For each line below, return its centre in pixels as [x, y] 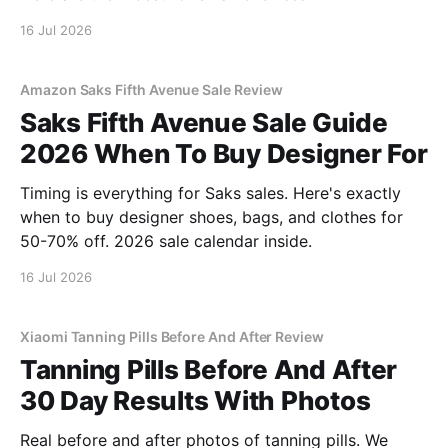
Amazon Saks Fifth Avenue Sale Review [151, 89]
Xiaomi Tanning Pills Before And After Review [172, 336]
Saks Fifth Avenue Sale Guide [204, 122]
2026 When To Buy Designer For [224, 153]
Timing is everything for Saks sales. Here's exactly [210, 193]
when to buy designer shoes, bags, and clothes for [211, 217]
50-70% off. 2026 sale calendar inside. [166, 241]
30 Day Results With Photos [195, 400]
